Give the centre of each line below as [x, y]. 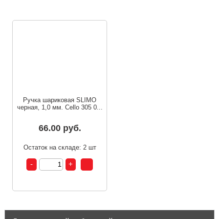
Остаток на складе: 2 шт [60, 147]
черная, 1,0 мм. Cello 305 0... [60, 107]
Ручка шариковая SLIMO [60, 100]
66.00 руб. [60, 128]
